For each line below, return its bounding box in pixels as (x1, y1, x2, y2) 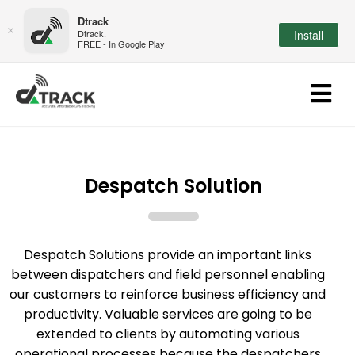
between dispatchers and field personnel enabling (10, 265, 325, 284)
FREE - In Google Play (78, 37, 165, 50)
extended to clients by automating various (36, 325, 300, 343)
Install (294, 27, 323, 43)
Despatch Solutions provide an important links (24, 246, 312, 264)
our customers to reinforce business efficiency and (10, 285, 326, 303)
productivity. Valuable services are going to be (23, 305, 312, 323)
